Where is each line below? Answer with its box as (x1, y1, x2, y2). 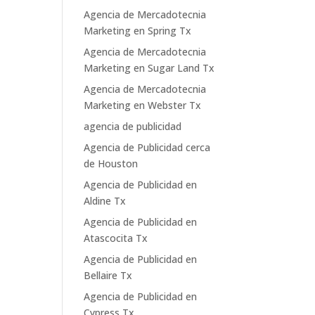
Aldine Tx (84, 194, 127, 207)
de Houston (84, 157, 139, 170)
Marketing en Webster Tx (84, 98, 202, 112)
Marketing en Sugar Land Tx (84, 61, 215, 75)
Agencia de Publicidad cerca (84, 141, 211, 154)
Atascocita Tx (84, 231, 148, 245)
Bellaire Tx (84, 269, 133, 282)
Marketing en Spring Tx (84, 24, 192, 37)
